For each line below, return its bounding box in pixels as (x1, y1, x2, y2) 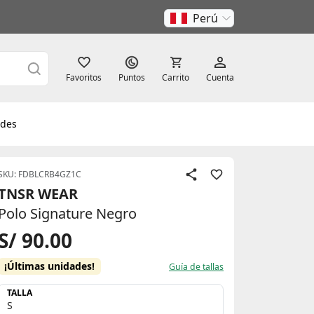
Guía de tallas (169, 261, 224, 273)
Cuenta (206, 71, 234, 83)
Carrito (162, 71, 189, 83)
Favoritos (66, 71, 102, 83)
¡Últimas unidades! (4, 259, 95, 273)
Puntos (118, 71, 145, 83)
